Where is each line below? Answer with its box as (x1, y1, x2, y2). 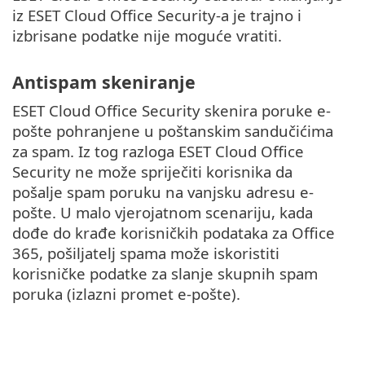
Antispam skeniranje (12, 70, 196, 95)
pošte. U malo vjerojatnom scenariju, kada (12, 202, 313, 223)
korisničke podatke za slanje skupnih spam (12, 263, 318, 284)
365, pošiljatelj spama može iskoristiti (12, 243, 279, 264)
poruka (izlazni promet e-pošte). (12, 284, 240, 305)
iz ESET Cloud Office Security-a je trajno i (12, 4, 301, 25)
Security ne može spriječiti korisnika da (12, 161, 292, 182)
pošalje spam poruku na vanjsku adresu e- (12, 182, 314, 203)
